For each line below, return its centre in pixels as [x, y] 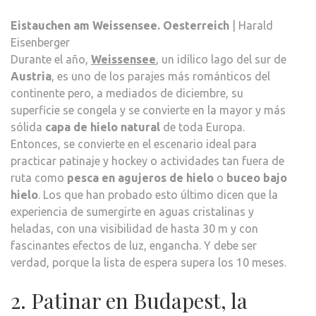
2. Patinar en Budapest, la [129, 300]
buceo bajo [257, 177]
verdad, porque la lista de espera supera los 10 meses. [148, 262]
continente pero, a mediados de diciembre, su [127, 93]
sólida [28, 127]
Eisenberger [40, 42]
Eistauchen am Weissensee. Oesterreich [120, 25]
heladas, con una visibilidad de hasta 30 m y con [134, 228]
